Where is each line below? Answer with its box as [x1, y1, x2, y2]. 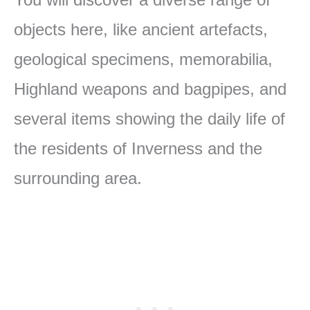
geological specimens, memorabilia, [14, 49, 273, 69]
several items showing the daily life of [14, 109, 285, 128]
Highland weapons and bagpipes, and [14, 79, 286, 98]
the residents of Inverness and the [14, 138, 262, 158]
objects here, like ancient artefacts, [14, 19, 268, 39]
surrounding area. [14, 168, 142, 188]
